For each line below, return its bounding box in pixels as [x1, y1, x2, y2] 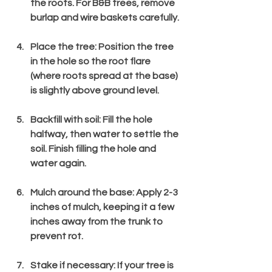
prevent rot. [30, 231, 83, 241]
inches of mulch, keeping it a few [30, 202, 176, 212]
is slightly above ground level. [30, 85, 159, 95]
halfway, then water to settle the [30, 129, 180, 139]
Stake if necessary [30, 260, 114, 270]
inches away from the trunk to [30, 216, 165, 226]
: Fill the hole [99, 114, 154, 124]
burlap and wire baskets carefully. [30, 12, 179, 22]
